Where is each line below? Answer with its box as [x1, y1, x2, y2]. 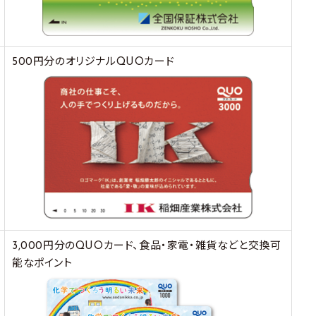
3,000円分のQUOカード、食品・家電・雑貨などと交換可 [12, 241, 281, 253]
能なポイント [12, 259, 73, 270]
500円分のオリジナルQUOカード [12, 57, 175, 68]
